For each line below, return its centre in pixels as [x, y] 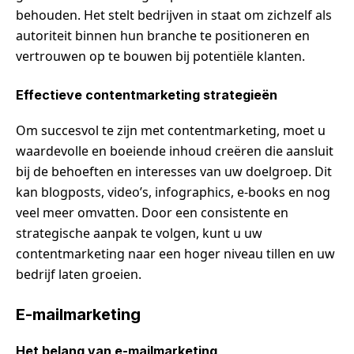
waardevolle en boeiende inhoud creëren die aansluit [175, 151]
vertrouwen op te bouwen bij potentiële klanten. [160, 56]
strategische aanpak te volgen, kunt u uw [139, 233]
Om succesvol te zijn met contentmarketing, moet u [171, 130]
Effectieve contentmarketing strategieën [147, 94]
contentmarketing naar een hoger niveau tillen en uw [175, 253]
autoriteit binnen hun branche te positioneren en [163, 35]
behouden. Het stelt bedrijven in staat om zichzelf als [174, 15]
